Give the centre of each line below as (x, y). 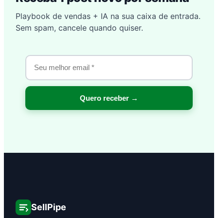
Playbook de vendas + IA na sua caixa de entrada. (108, 16)
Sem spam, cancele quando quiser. (79, 27)
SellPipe (49, 207)
